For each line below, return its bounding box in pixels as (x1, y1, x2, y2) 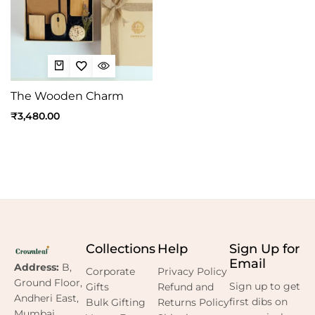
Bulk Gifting (86, 296, 146, 309)
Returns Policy (157, 296, 229, 309)
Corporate (86, 265, 135, 278)
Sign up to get (229, 280, 300, 292)
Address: (14, 261, 59, 274)
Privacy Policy (157, 265, 227, 278)
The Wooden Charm (11, 89, 124, 103)
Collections (86, 241, 155, 257)
